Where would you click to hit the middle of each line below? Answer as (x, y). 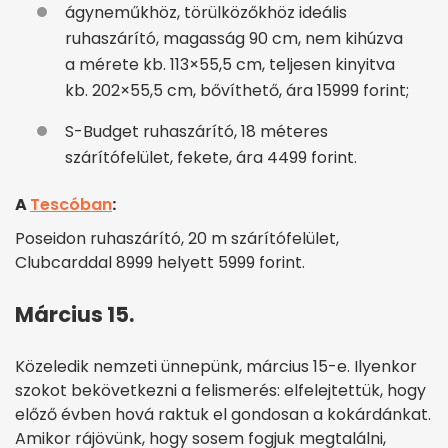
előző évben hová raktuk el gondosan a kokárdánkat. (223, 414)
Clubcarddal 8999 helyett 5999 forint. (160, 262)
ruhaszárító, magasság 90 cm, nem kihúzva (234, 38)
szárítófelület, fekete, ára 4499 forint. (211, 157)
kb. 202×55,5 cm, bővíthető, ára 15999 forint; (237, 90)
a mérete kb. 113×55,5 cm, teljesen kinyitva (230, 64)
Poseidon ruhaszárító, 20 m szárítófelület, (177, 238)
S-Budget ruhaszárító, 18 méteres (196, 131)
